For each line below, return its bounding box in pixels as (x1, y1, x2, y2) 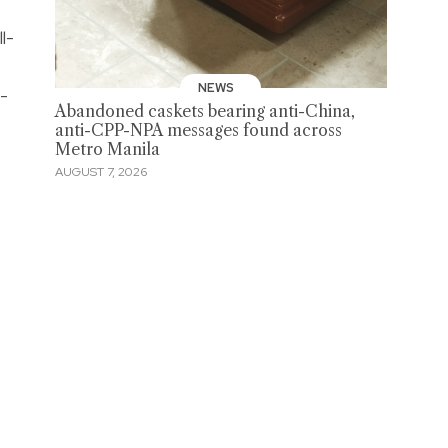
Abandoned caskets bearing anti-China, (54, 102, 355, 122)
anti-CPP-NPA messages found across (54, 121, 342, 141)
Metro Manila (54, 140, 160, 160)
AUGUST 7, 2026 (54, 163, 147, 180)
